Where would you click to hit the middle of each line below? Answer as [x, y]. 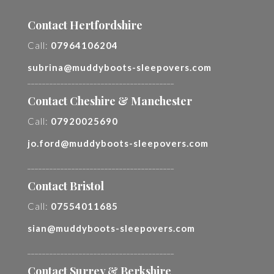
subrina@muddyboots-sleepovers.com [120, 67]
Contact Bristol [66, 186]
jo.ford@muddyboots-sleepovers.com [118, 143]
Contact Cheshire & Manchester [110, 101]
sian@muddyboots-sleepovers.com [111, 228]
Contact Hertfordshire [85, 25]
